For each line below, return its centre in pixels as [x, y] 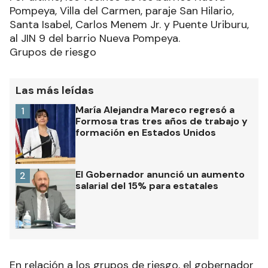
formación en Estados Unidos [146, 133]
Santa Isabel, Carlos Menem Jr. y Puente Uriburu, [129, 25]
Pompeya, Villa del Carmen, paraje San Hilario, [122, 11]
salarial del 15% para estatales [147, 186]
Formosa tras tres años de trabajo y [162, 121]
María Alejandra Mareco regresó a [155, 110]
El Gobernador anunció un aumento [160, 175]
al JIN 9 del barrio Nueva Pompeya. [95, 39]
